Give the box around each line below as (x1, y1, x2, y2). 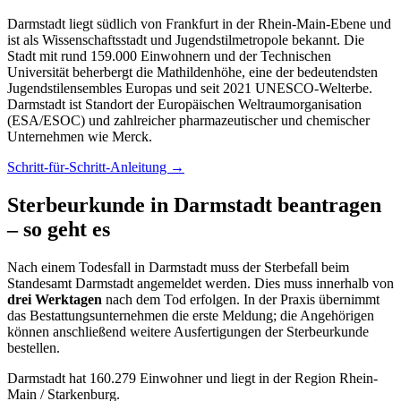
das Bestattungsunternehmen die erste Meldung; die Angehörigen (7, 307, 374, 323)
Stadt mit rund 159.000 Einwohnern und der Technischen (7, 48, 331, 64)
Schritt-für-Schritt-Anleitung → (7, 159, 184, 175)
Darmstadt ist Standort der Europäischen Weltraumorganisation (7, 97, 362, 113)
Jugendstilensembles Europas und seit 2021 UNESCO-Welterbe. (7, 81, 372, 97)
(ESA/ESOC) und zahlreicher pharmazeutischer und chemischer (7, 113, 370, 129)
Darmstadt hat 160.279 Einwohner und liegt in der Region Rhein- (7, 370, 378, 386)
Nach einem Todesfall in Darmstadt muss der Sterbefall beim (7, 259, 349, 275)
